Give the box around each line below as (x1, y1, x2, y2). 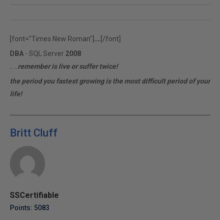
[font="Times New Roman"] (10, 35, 94, 43)
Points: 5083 (10, 204, 50, 212)
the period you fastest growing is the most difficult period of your (10, 77, 210, 85)
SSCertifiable (10, 191, 59, 200)
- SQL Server (24, 50, 65, 57)
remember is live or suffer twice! (18, 62, 118, 70)
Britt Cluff (10, 127, 57, 139)
